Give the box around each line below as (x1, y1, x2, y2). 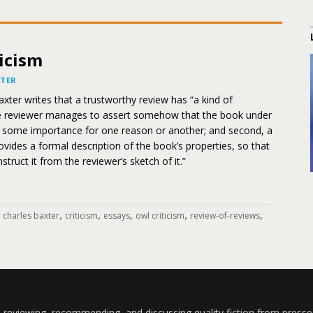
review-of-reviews (190, 210, 260, 221)
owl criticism (136, 210, 184, 221)
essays (103, 210, 130, 221)
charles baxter (3, 210, 59, 221)
